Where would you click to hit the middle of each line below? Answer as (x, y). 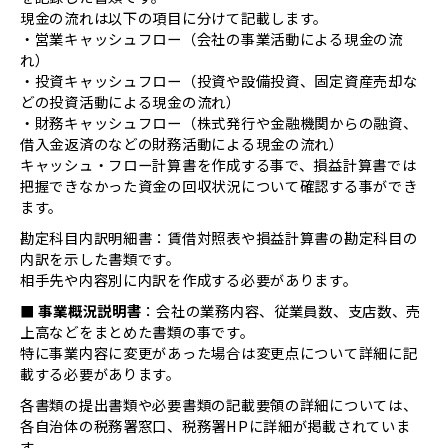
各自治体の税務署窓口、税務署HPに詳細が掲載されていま (215, 426)
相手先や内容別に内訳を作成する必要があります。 (189, 280)
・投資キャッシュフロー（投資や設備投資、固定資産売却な (219, 81)
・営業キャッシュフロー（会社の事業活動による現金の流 (211, 39)
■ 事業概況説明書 (81, 311)
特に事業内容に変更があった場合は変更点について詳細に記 (219, 353)
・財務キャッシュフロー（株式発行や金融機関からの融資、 (219, 123)
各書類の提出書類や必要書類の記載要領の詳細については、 (219, 405)
